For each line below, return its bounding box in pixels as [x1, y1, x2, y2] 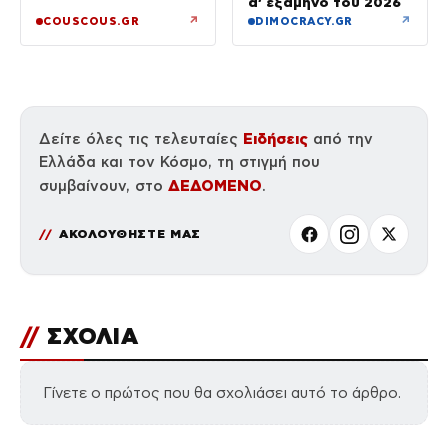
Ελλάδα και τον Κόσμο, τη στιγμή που [39, 154, 320, 171]
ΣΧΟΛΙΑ [41, 324, 138, 349]
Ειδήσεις [243, 130, 308, 148]
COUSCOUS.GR [43, 15, 140, 28]
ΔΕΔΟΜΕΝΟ [168, 177, 262, 195]
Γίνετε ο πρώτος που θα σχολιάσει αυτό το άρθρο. [43, 385, 401, 402]
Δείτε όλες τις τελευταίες [39, 131, 243, 148]
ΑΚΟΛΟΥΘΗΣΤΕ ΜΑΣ [58, 227, 202, 241]
